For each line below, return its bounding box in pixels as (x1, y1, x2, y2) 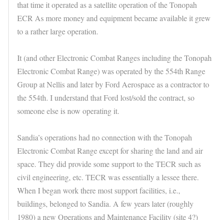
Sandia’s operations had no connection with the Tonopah (17, 132, 192, 143)
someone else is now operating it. (17, 106, 119, 116)
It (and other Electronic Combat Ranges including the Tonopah (17, 53, 212, 63)
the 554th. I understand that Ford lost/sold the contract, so (17, 92, 194, 103)
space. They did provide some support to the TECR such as (17, 159, 201, 169)
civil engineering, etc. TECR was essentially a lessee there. (17, 172, 199, 183)
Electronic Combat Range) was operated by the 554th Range (17, 66, 205, 77)
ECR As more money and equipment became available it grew (17, 13, 211, 24)
